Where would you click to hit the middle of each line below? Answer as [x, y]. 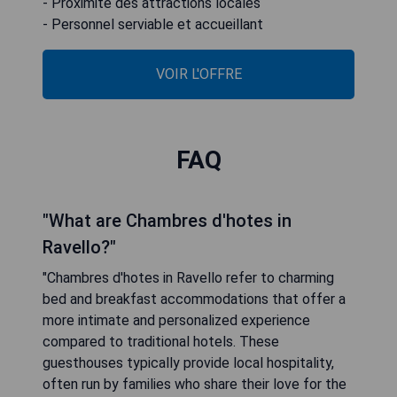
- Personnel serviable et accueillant [153, 24]
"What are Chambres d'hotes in [167, 221]
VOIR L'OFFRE [198, 74]
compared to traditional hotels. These [161, 342]
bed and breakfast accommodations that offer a [194, 299]
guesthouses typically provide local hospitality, [188, 363]
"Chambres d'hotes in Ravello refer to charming [188, 278]
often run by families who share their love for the [195, 384]
